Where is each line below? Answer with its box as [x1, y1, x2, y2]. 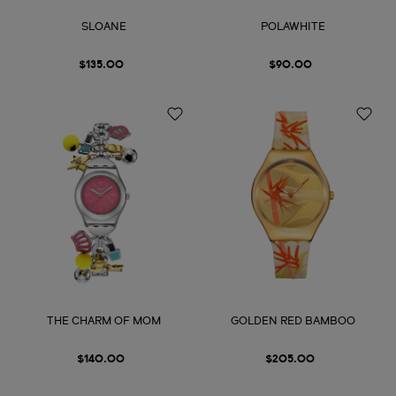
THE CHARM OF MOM [46, 316, 161, 328]
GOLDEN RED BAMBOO [230, 316, 355, 328]
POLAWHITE [260, 22, 325, 34]
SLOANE [80, 22, 126, 34]
